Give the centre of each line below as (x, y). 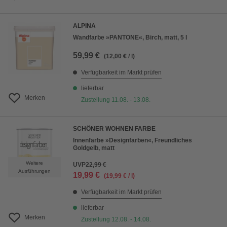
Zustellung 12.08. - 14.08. (116, 219)
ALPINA (84, 26)
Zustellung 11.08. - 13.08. (116, 100)
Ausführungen (34, 171)
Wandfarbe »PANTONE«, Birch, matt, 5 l (130, 37)
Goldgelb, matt (94, 148)
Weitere (34, 163)
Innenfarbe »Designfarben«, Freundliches (133, 140)
